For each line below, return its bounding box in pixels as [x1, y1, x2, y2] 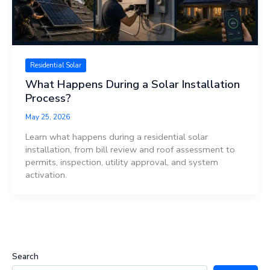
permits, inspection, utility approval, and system [25, 156, 218, 169]
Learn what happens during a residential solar [25, 131, 208, 143]
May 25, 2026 [25, 112, 70, 122]
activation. [25, 169, 67, 181]
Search [12, 250, 39, 262]
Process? [25, 91, 71, 106]
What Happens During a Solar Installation [25, 77, 240, 92]
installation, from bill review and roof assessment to [25, 143, 235, 156]
